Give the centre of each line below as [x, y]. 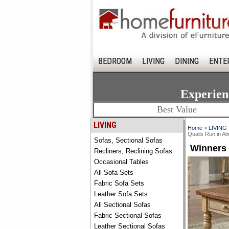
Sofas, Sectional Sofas [128, 140]
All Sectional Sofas [122, 205]
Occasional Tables [121, 162]
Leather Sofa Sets [121, 194]
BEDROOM [115, 61]
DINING [187, 61]
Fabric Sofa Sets [119, 183]
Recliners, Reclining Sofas [133, 151]
